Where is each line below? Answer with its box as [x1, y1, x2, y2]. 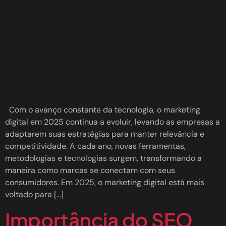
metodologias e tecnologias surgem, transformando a [5, 153, 202, 164]
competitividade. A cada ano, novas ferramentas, [5, 141, 186, 152]
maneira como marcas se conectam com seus [5, 165, 175, 176]
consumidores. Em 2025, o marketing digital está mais [5, 177, 204, 188]
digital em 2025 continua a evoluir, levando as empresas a [5, 117, 220, 128]
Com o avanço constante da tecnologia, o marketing [5, 104, 200, 116]
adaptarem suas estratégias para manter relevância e [5, 129, 204, 140]
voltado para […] [5, 189, 64, 200]
